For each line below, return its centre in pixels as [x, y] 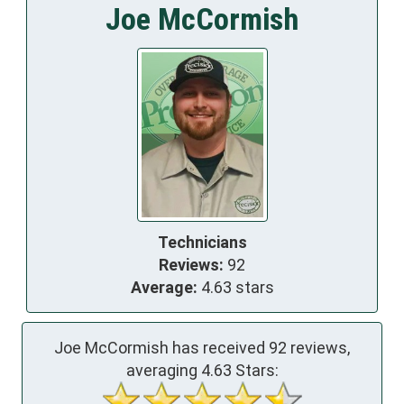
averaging [163, 370]
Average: [164, 287]
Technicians [202, 242]
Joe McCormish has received [161, 347]
